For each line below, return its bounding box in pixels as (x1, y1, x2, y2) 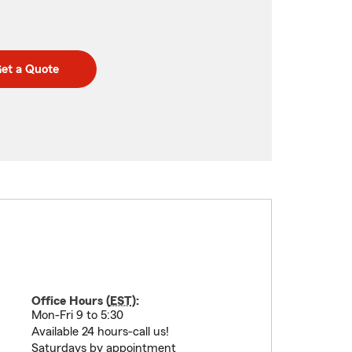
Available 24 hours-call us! (31, 325, 169, 338)
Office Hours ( (31, 295, 110, 307)
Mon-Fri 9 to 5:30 (31, 309, 123, 321)
